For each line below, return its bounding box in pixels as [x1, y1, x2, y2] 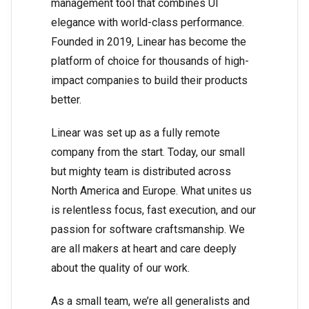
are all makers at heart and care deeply [51, 242, 237, 256]
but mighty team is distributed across [51, 165, 231, 179]
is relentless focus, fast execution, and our [51, 203, 256, 217]
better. [51, 93, 81, 107]
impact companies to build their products [51, 74, 248, 88]
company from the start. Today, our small [51, 146, 245, 159]
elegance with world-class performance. [51, 16, 244, 30]
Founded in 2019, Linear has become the [51, 35, 246, 49]
